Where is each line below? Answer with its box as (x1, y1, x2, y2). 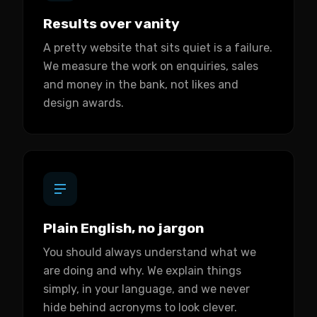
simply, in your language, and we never (43, 282, 250, 296)
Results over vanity (43, 16, 180, 32)
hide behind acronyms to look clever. (43, 301, 237, 314)
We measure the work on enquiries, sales (43, 59, 258, 73)
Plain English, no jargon (43, 220, 204, 236)
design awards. (43, 96, 124, 110)
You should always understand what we (43, 246, 256, 259)
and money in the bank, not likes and (43, 78, 238, 91)
